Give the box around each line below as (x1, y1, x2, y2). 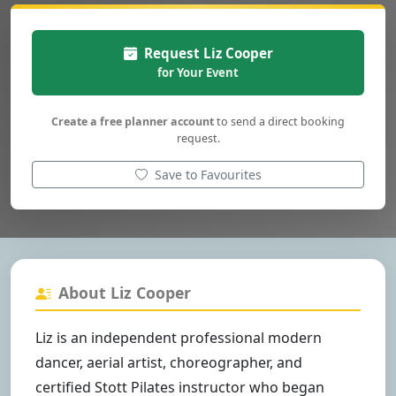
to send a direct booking (214, 114, 345, 130)
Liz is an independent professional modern (35, 328, 322, 348)
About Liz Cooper (58, 282, 191, 304)
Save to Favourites (154, 166, 262, 184)
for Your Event (157, 65, 239, 81)
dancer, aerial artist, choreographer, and (35, 353, 302, 373)
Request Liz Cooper (143, 44, 273, 63)
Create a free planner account (51, 114, 214, 130)
